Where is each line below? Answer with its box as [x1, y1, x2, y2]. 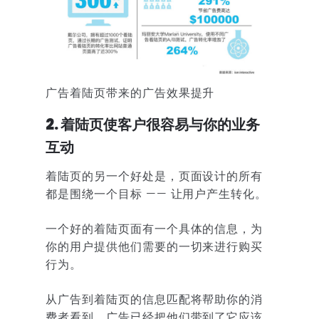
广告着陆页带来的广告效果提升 [46, 84, 215, 101]
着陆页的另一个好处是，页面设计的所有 [46, 167, 263, 184]
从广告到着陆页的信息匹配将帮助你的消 [46, 291, 263, 308]
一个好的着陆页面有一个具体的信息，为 [46, 220, 263, 237]
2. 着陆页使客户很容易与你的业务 [46, 114, 260, 135]
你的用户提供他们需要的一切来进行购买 [46, 238, 263, 255]
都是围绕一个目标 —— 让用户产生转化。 [46, 185, 268, 202]
